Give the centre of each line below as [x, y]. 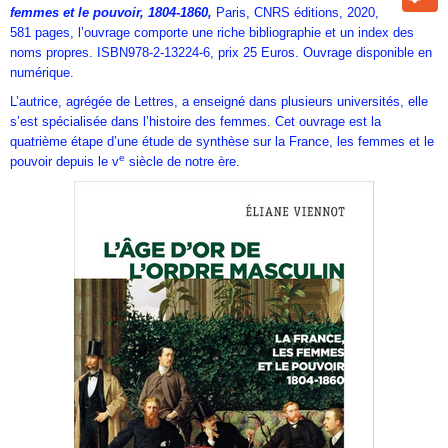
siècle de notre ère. [182, 162]
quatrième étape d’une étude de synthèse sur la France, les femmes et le [222, 142]
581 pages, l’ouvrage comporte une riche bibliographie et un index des [212, 33]
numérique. [42, 73]
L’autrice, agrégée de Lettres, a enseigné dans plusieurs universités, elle [219, 102]
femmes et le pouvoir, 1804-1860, [111, 13]
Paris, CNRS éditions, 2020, [297, 13]
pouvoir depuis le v [64, 162]
